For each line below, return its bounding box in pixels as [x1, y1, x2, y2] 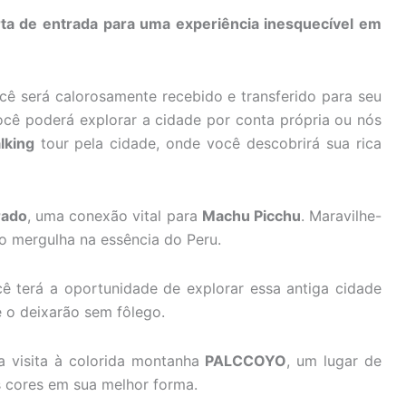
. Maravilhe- [300, 207, 382, 225]
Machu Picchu [201, 207, 301, 225]
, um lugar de [286, 352, 382, 370]
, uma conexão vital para [27, 207, 202, 225]
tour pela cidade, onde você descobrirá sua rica [34, 134, 382, 152]
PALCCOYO [205, 352, 287, 370]
